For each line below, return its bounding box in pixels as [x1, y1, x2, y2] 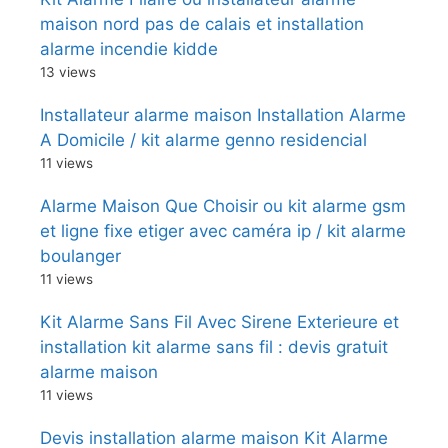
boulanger [40, 245, 121, 266]
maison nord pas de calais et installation [40, 13, 364, 34]
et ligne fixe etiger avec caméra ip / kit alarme [40, 220, 406, 241]
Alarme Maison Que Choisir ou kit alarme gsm [40, 195, 406, 216]
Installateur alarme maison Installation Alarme [40, 104, 406, 125]
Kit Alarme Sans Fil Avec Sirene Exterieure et [40, 311, 399, 332]
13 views [40, 63, 96, 80]
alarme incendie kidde [40, 38, 218, 59]
